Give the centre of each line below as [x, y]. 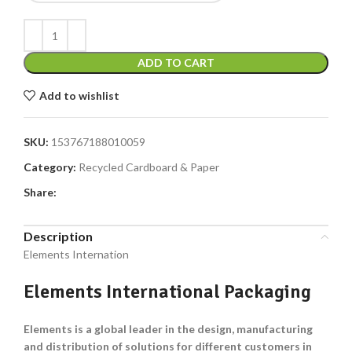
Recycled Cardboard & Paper [149, 167]
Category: [50, 167]
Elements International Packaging [167, 292]
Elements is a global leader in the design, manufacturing [168, 329]
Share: [40, 192]
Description [58, 236]
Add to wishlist [79, 95]
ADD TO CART [176, 63]
